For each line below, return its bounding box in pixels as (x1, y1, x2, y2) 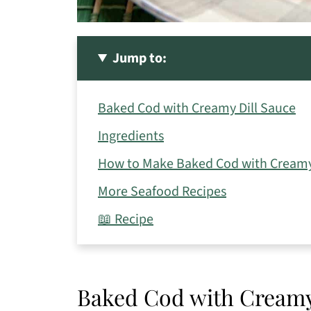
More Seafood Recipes (98, 182, 226, 202)
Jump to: (112, 49, 167, 69)
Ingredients (98, 126, 164, 146)
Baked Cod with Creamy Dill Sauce (98, 99, 296, 119)
